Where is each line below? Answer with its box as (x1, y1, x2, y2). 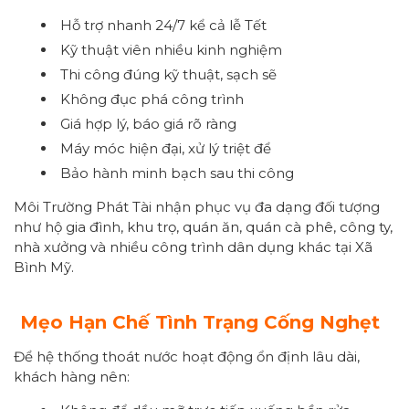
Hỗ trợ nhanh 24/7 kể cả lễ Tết (60, 16, 267, 34)
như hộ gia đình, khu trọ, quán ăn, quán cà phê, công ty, (14, 217, 393, 236)
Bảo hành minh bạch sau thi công (60, 163, 294, 182)
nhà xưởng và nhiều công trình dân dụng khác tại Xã (14, 237, 372, 256)
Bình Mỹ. (14, 257, 74, 276)
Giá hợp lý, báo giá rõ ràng (60, 114, 236, 132)
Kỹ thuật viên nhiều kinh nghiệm (60, 40, 282, 58)
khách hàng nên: (14, 367, 130, 385)
